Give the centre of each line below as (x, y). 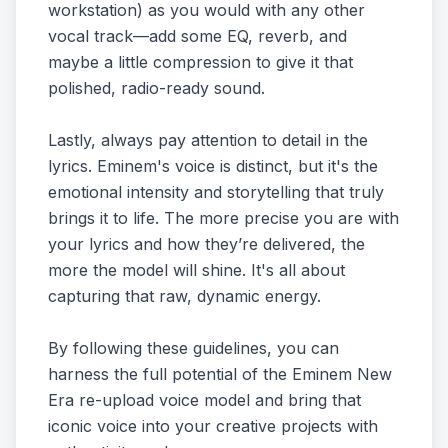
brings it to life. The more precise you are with (223, 218)
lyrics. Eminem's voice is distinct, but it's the (213, 166)
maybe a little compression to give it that (200, 62)
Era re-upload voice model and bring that (204, 400)
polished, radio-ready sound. (156, 88)
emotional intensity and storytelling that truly (216, 192)
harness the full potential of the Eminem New (220, 374)
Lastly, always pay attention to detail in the (208, 140)
